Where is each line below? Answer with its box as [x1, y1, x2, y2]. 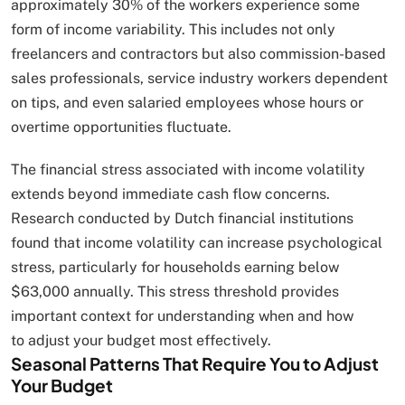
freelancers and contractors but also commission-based [11, 45, 386, 63]
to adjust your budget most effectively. [11, 332, 271, 350]
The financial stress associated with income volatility [11, 161, 365, 179]
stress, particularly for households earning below [11, 259, 339, 277]
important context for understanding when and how [11, 307, 353, 325]
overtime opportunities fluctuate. [11, 118, 231, 137]
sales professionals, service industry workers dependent [11, 70, 388, 88]
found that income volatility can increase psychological [11, 234, 382, 252]
